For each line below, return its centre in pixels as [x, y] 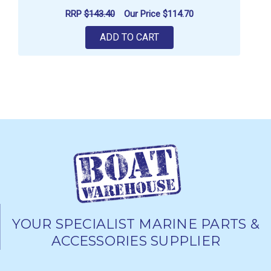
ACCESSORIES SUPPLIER [136, 241]
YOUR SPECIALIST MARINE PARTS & [136, 224]
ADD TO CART [129, 38]
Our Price [143, 14]
